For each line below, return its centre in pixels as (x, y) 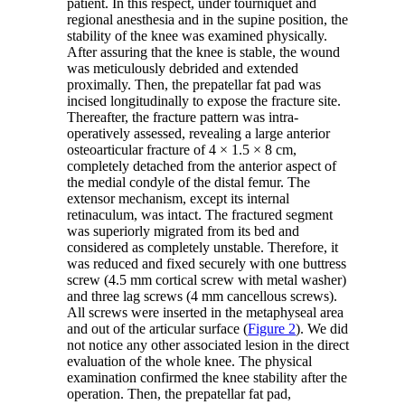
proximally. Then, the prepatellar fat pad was (194, 85)
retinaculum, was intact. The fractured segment (200, 215)
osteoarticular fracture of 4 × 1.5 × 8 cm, (182, 150)
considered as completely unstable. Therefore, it (203, 248)
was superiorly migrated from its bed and (184, 231)
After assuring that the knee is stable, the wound (204, 52)
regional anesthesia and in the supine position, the (208, 20)
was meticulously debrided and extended (183, 69)
